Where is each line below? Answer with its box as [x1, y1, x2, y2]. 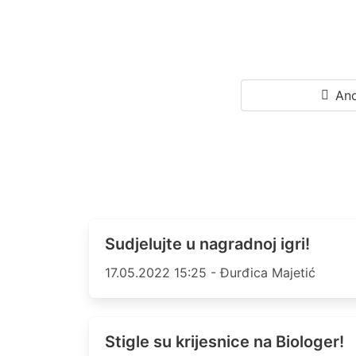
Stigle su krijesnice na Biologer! [105, 332, 344, 352]
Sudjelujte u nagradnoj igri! [105, 234, 310, 253]
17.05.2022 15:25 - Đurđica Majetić [105, 265, 315, 281]
